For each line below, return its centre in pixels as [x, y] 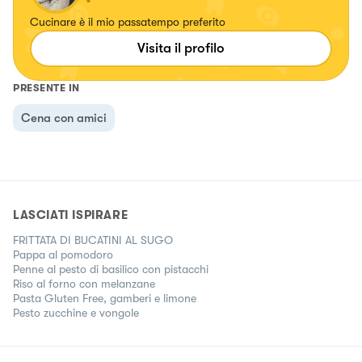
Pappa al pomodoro [63, 254]
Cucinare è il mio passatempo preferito [128, 21]
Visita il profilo [181, 48]
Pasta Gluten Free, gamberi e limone [105, 298]
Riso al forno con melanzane [84, 283]
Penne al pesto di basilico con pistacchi [111, 269]
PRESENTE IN [46, 87]
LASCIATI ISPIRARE [71, 215]
